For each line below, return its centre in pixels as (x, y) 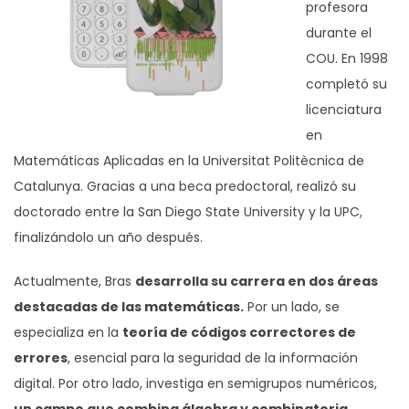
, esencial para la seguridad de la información (213, 357)
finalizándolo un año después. (108, 237)
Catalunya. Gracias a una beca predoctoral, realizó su (185, 186)
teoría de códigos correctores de (239, 332)
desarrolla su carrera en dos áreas (257, 281)
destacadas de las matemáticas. (129, 306)
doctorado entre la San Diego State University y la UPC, (188, 211)
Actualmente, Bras (74, 281)
